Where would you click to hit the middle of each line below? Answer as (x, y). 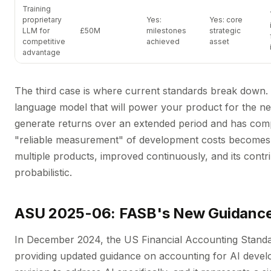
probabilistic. (43, 172)
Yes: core (226, 20)
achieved (163, 41)
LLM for (36, 31)
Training (37, 9)
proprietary (42, 20)
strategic (225, 31)
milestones (166, 31)
